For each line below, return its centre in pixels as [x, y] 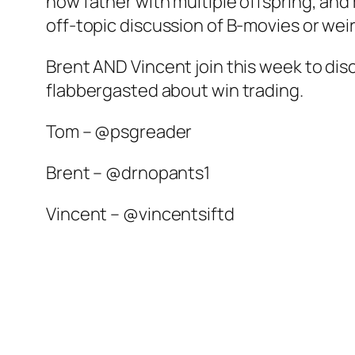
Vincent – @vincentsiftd [140, 214]
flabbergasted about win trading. [175, 91]
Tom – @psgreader [119, 132]
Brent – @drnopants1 [128, 173]
